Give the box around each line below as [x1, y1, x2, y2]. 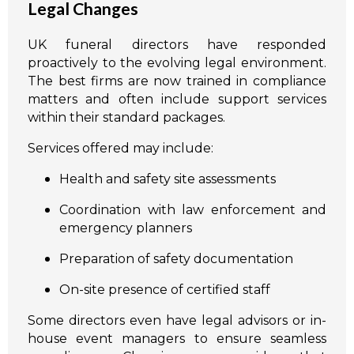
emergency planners [59, 220, 192, 236]
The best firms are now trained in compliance [28, 73, 326, 89]
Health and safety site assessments [59, 171, 276, 187]
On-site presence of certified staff [59, 282, 270, 298]
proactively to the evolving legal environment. [28, 55, 326, 71]
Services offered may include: [28, 141, 213, 156]
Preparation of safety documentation [59, 251, 293, 267]
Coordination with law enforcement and [59, 202, 326, 218]
